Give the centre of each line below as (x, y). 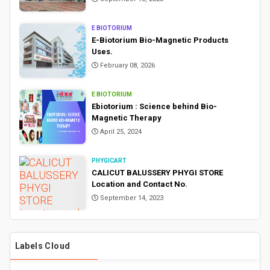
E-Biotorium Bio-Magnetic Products (160, 40)
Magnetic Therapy (126, 118)
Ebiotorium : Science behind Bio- (154, 106)
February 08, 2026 (126, 65)
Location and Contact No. (139, 184)
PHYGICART (109, 160)
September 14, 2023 (130, 198)
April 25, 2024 (120, 131)
